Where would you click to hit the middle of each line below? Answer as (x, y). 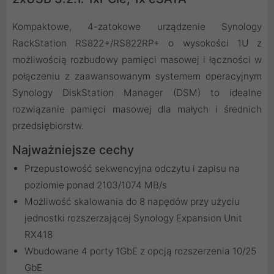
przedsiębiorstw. (48, 126)
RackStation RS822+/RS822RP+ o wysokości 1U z (137, 43)
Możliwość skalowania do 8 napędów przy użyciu (132, 202)
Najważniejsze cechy (73, 150)
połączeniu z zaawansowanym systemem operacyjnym (137, 76)
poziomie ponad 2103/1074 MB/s (96, 185)
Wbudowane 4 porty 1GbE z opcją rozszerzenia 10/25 (140, 251)
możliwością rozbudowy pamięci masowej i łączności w (137, 60)
